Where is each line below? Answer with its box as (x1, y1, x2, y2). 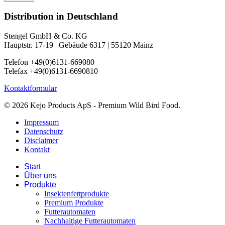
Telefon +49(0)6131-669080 (4, 58, 94, 67)
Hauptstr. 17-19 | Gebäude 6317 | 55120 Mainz (4, 41, 153, 50)
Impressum (24, 118, 59, 127)
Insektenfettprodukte (44, 189, 109, 198)
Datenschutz (24, 127, 63, 136)
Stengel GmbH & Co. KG (4, 32, 87, 41)
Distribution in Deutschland (4, 11, 118, 22)
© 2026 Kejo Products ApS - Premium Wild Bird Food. (4, 101, 180, 110)
